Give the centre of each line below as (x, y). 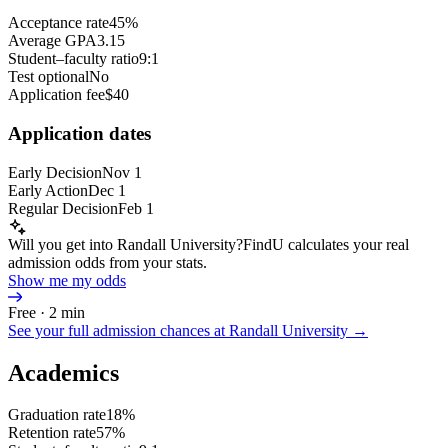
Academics (63, 372)
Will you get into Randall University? (125, 244)
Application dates (79, 133)
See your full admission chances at (118, 330)
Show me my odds (67, 280)
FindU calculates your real (326, 244)
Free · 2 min (46, 312)
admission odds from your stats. (107, 262)
